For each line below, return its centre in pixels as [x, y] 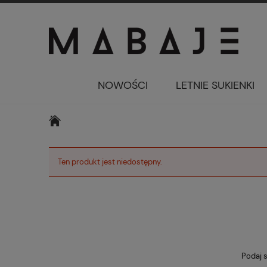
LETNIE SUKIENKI [215, 86]
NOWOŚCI [122, 86]
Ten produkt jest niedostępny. [110, 162]
